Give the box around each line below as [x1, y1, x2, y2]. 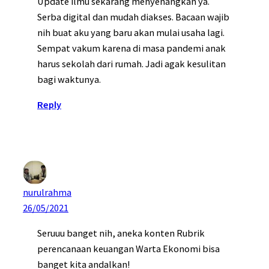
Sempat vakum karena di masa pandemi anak [37, 41, 226, 54]
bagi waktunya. [37, 73, 101, 85]
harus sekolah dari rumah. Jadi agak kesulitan [37, 57, 226, 70]
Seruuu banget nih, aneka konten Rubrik [37, 227, 205, 240]
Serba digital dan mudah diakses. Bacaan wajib [37, 10, 229, 23]
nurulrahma [23, 186, 71, 198]
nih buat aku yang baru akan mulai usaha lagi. [37, 26, 225, 38]
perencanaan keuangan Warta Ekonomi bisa [37, 243, 220, 255]
